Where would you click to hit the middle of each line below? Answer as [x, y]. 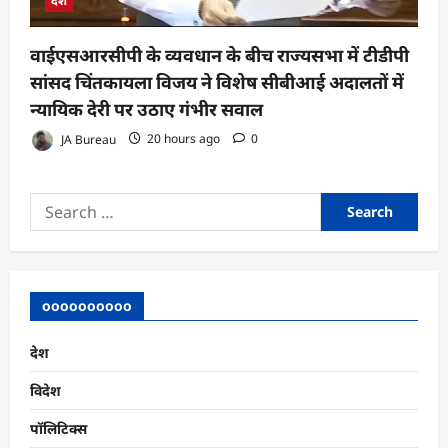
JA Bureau [87, 139]
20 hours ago [183, 139]
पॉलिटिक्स [58, 428]
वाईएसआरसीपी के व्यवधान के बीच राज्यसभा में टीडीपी [219, 55]
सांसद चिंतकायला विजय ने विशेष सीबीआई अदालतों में [217, 82]
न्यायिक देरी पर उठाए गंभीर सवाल [146, 109]
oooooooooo [87, 305]
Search [52, 203]
